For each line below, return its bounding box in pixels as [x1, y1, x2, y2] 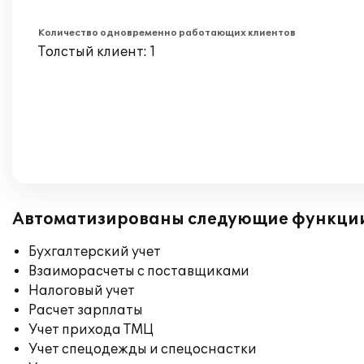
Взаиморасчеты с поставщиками [28, 263, 249, 279]
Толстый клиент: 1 [38, 44, 156, 60]
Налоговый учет [28, 283, 135, 299]
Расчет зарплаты [28, 302, 143, 318]
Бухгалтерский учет [28, 244, 161, 260]
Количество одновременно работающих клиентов [38, 28, 296, 38]
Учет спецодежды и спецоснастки [28, 341, 257, 357]
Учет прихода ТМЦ [28, 322, 154, 338]
